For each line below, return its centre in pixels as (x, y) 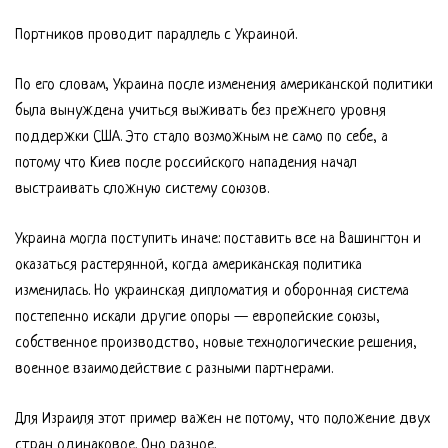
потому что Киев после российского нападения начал (186, 163)
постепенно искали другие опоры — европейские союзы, (197, 317)
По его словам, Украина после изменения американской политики (224, 85)
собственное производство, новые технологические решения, (216, 343)
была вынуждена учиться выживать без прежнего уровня (200, 111)
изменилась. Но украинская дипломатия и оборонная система (212, 291)
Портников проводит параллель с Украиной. (156, 35)
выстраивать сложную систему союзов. (142, 189)
